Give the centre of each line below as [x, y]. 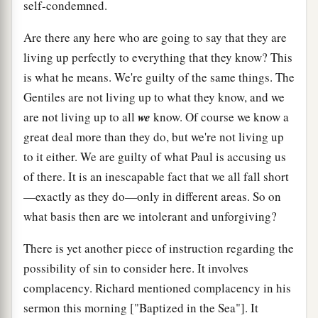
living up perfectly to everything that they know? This [158, 57]
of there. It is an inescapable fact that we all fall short [156, 176]
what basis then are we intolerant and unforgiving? [150, 216]
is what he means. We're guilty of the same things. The [159, 77]
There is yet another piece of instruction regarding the [159, 248]
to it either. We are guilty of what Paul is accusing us [155, 156]
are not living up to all [81, 116]
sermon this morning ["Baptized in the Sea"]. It [141, 307]
